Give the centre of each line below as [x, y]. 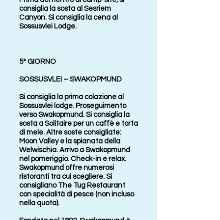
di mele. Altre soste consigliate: [70, 132]
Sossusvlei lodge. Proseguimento [73, 106]
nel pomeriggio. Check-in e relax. [73, 159]
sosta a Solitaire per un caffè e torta [79, 124]
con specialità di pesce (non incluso [77, 194]
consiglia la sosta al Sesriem [65, 9]
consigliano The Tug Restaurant [72, 185]
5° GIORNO [38, 62]
